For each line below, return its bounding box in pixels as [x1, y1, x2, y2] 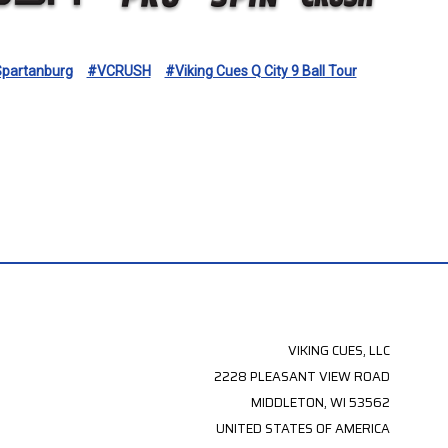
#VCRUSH [86, 62, 151, 79]
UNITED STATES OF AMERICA [215, 417, 390, 439]
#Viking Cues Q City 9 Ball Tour [164, 62, 357, 79]
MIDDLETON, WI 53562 [250, 391, 390, 413]
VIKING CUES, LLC [287, 339, 390, 361]
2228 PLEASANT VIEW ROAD [213, 365, 390, 387]
